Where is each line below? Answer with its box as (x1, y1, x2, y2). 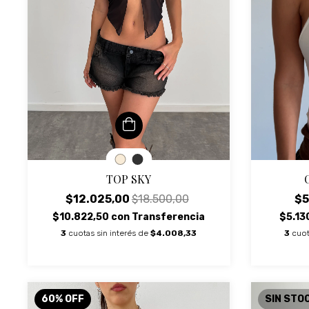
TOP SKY (106, 171, 152, 186)
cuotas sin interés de (68, 228, 151, 238)
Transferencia (132, 210, 206, 223)
